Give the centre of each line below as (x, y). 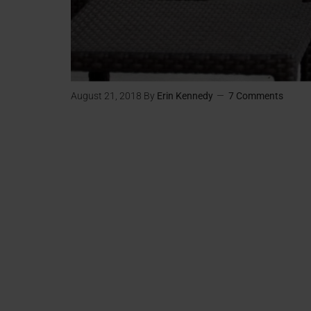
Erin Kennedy (185, 96)
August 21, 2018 (106, 96)
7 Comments (256, 96)
